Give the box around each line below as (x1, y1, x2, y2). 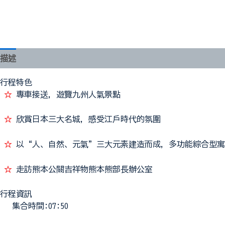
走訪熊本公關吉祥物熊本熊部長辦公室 (16, 165, 153, 173)
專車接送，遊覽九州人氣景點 (16, 90, 121, 98)
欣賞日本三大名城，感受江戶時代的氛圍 (16, 115, 161, 124)
